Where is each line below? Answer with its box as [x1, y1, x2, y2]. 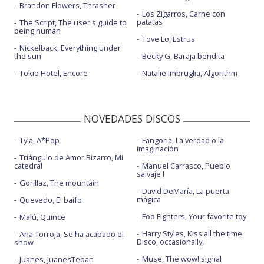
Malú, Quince [19, 212, 65, 223]
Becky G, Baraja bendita [141, 51, 225, 62]
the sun [14, 51, 41, 62]
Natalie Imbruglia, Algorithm [141, 68, 237, 79]
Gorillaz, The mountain [19, 177, 99, 189]
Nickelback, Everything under [19, 42, 121, 54]
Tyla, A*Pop [19, 135, 60, 146]
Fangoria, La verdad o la [141, 135, 224, 146]
